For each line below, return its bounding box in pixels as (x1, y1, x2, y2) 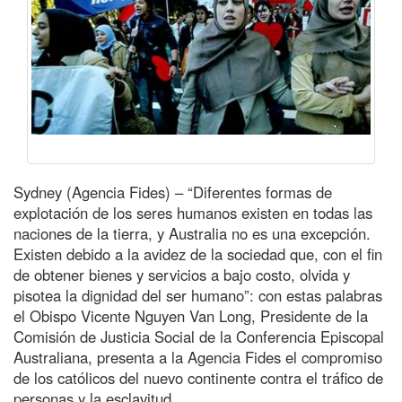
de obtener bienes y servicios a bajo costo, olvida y (13, 263, 350, 285)
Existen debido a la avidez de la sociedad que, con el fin (13, 242, 382, 265)
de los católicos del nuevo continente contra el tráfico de (13, 366, 383, 389)
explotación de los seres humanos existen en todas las (13, 201, 372, 223)
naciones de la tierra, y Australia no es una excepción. (13, 222, 371, 244)
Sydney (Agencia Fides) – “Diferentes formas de (13, 180, 332, 203)
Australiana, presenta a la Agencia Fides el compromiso (13, 345, 382, 368)
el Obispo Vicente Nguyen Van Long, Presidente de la (13, 304, 368, 327)
